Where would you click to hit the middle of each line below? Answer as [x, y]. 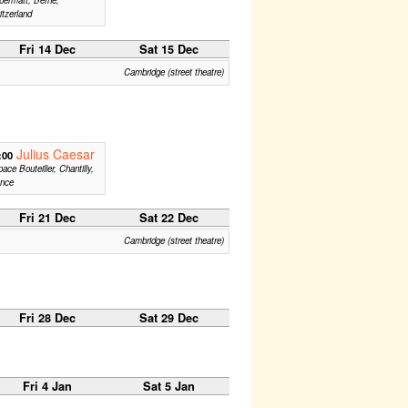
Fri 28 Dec [47, 317]
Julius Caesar [55, 153]
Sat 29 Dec [168, 317]
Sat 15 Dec [168, 49]
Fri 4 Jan [47, 386]
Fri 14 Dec [47, 49]
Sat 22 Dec [168, 217]
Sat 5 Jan [168, 386]
